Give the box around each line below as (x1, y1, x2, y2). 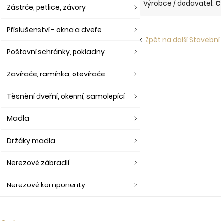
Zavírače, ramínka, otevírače (7, 69, 105, 79)
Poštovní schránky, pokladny (7, 47, 105, 57)
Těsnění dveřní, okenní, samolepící (7, 91, 125, 101)
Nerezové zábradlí (7, 158, 69, 168)
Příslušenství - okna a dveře (7, 25, 102, 35)
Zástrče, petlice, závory (7, 2, 86, 12)
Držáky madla (7, 136, 55, 146)
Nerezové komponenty (7, 180, 85, 190)
